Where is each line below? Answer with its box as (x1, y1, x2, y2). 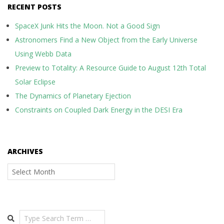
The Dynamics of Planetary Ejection (15, 91, 131, 100)
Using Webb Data (15, 49, 71, 58)
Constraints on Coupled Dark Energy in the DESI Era (15, 105, 182, 114)
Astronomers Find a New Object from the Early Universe (15, 35, 197, 44)
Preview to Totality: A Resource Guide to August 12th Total (15, 63, 206, 72)
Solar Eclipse (15, 77, 55, 86)
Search (7, 209, 31, 219)
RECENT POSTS (7, 2, 61, 11)
